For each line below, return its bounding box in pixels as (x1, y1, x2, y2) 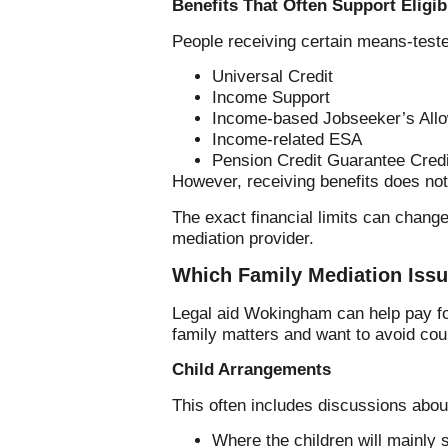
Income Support (212, 88, 330, 108)
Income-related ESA (212, 130, 362, 150)
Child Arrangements (172, 360, 331, 380)
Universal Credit (212, 67, 333, 87)
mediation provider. (172, 228, 314, 248)
